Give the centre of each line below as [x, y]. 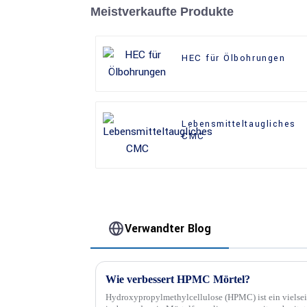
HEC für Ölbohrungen [234, 59]
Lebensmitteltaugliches [239, 124]
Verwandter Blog [168, 228]
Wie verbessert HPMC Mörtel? [178, 279]
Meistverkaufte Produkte [162, 12]
